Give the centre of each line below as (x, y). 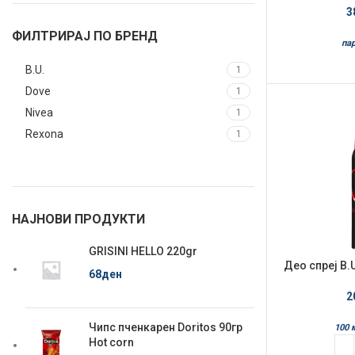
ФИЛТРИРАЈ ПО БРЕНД (85, 36)
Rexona (44, 134)
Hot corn (111, 342)
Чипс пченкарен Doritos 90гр (166, 327)
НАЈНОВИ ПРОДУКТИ (78, 219)
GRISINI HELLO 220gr (143, 251)
